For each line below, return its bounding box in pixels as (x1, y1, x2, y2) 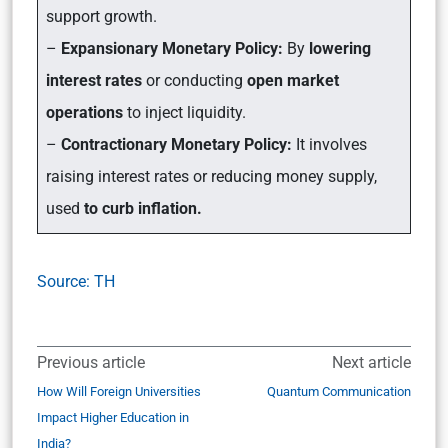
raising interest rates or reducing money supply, (46, 167, 377, 186)
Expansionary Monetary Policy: (61, 39, 283, 58)
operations (46, 103, 123, 122)
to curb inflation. (84, 199, 202, 218)
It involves (292, 135, 367, 154)
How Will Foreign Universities (37, 384, 201, 399)
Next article (332, 353, 411, 372)
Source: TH (37, 272, 115, 291)
